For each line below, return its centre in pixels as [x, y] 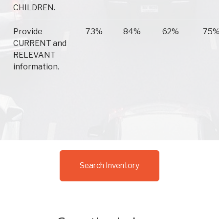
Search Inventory [109, 166]
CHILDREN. [34, 8]
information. [36, 67]
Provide [28, 32]
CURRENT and [40, 44]
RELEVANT [34, 55]
